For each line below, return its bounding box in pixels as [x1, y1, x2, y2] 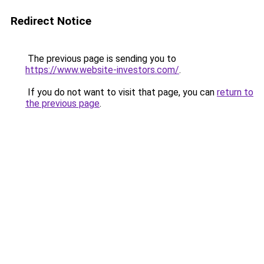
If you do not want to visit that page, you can [25, 87, 217, 98]
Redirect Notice [11, 14, 91, 28]
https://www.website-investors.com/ [25, 64, 179, 75]
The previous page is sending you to [25, 53, 176, 64]
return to [217, 87, 253, 98]
